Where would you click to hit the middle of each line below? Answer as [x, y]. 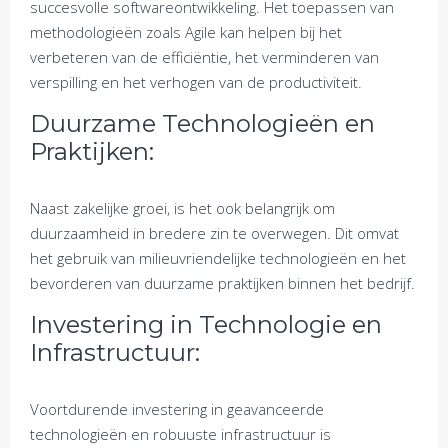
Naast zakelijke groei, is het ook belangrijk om [182, 207]
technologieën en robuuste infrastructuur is [180, 433]
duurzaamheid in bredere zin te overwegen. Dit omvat [214, 232]
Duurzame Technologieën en [202, 123]
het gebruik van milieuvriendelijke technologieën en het [218, 257]
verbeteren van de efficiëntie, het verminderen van [204, 56]
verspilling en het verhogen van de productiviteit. [196, 81]
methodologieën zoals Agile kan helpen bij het [186, 31]
